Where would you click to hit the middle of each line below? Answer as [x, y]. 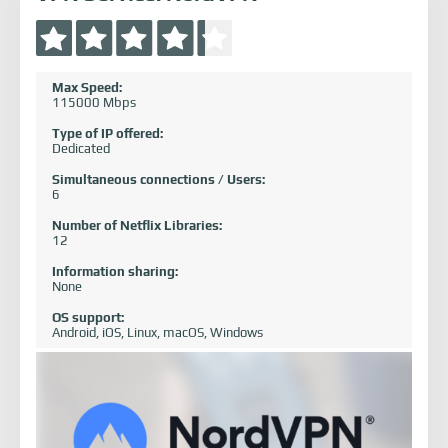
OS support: [88, 317]
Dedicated [81, 148]
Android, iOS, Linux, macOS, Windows [157, 332]
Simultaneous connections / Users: [158, 179]
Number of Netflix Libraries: [137, 225]
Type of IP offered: [107, 133]
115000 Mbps [94, 102]
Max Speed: [87, 87]
